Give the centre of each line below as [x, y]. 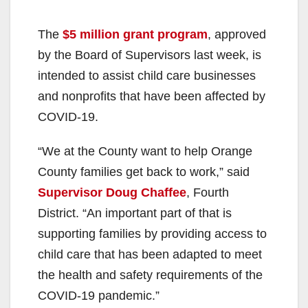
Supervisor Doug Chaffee [112, 192]
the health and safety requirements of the [150, 275]
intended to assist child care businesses [147, 75]
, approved [237, 34]
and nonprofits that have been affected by [152, 96]
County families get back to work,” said [144, 172]
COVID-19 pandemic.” [99, 295]
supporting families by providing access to [152, 233]
